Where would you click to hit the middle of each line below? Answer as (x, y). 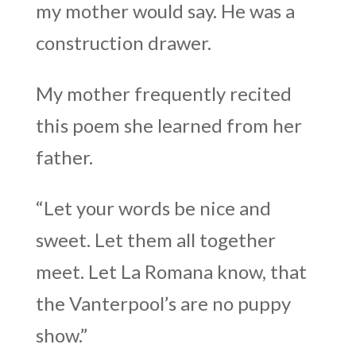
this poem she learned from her (168, 125)
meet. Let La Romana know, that (171, 271)
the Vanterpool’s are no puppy (163, 303)
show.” (61, 335)
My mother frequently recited (163, 93)
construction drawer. (123, 42)
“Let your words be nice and (153, 207)
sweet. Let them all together (155, 239)
